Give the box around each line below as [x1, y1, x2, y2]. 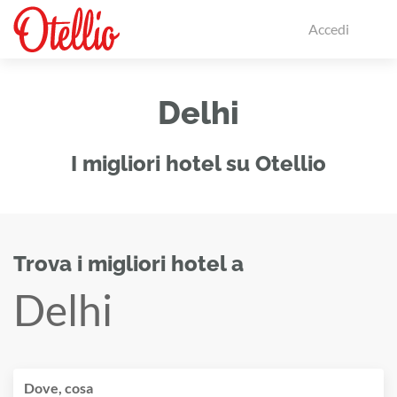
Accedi [308, 20, 349, 37]
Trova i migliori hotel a [13, 251, 244, 276]
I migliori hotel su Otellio [71, 151, 326, 176]
